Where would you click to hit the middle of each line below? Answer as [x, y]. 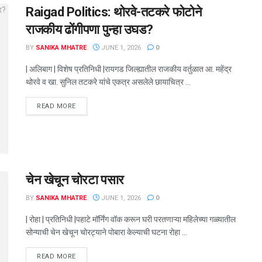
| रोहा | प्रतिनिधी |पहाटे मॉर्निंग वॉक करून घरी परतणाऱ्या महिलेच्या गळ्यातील [131, 220]
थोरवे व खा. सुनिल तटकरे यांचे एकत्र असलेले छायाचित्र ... [108, 82]
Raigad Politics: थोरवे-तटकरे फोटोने [114, 12]
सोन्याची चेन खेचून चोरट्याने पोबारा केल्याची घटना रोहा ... [106, 232]
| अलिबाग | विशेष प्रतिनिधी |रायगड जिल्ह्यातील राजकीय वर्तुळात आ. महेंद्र [129, 69]
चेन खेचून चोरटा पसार [75, 180]
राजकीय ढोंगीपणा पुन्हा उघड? [89, 29]
